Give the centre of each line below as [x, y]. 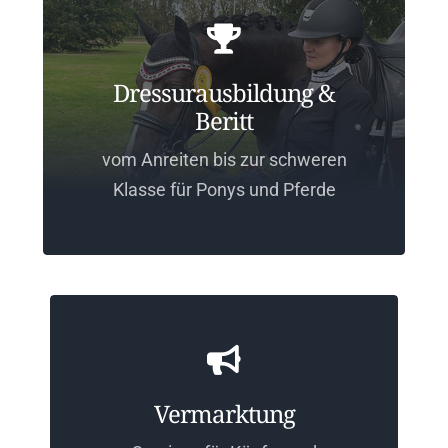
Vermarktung [224, 413]
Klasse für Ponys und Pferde [224, 189]
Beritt [224, 120]
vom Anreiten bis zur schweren [224, 159]
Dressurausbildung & [224, 92]
